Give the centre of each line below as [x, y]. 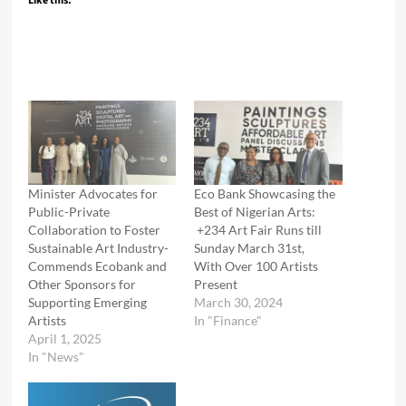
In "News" [56, 357]
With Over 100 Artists [256, 266]
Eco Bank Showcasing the [265, 194]
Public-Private [68, 212]
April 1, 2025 [64, 339]
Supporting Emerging [87, 303]
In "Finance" [228, 321]
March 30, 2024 [238, 303]
